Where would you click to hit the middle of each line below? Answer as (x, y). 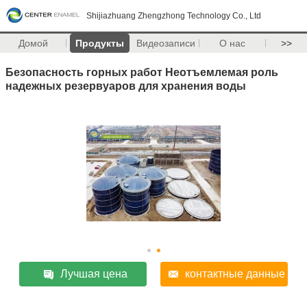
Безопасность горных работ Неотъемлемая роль (142, 71)
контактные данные (235, 273)
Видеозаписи (166, 43)
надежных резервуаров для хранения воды (126, 85)
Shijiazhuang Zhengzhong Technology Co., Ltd (174, 16)
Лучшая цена (94, 273)
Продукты (99, 43)
